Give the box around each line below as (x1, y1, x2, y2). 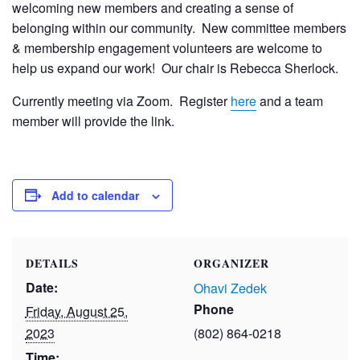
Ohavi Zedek (193, 278, 267, 297)
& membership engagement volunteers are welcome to (12, 38, 322, 57)
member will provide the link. (12, 111, 174, 130)
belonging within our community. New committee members (12, 18, 346, 37)
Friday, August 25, (25, 301, 128, 321)
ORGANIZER (193, 254, 269, 272)
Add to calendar (51, 186, 139, 203)
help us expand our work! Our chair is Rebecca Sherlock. (12, 58, 338, 77)
